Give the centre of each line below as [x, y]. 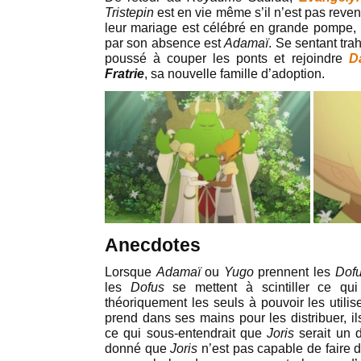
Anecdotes [153, 245]
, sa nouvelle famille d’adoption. [234, 74]
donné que [138, 349]
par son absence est [165, 44]
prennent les [294, 272]
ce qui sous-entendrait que [186, 334]
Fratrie [124, 74]
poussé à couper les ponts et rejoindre [227, 59]
